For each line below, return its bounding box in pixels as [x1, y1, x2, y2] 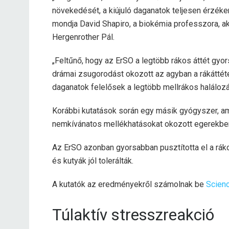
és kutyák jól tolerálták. [52, 155, 133, 166]
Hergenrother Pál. [52, 32, 114, 42]
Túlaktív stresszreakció [52, 205, 214, 224]
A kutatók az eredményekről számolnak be [52, 179, 206, 189]
